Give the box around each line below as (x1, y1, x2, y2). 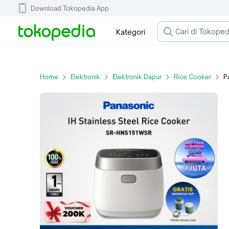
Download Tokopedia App (31, 4, 109, 12)
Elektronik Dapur (112, 73, 162, 81)
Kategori (116, 27, 145, 36)
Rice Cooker (174, 73, 211, 81)
